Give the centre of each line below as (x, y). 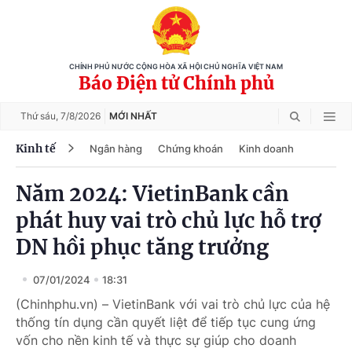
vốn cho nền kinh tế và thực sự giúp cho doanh (156, 340)
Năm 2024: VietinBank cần (152, 194)
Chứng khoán (191, 148)
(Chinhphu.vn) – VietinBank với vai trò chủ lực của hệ (173, 304)
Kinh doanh (266, 148)
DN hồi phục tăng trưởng (142, 247)
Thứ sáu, (40, 116)
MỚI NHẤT (133, 116)
